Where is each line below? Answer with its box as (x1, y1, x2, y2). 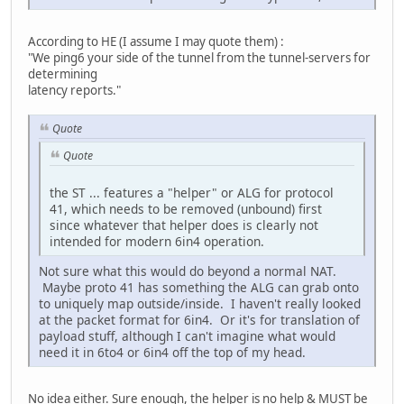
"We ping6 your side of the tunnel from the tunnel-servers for (28, 50, 371, 67)
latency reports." (28, 82, 121, 99)
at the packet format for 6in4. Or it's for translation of (39, 310, 360, 328)
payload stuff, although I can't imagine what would (39, 326, 335, 344)
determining (28, 66, 97, 83)
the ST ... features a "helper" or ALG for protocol (50, 183, 334, 201)
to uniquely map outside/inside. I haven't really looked (39, 294, 361, 312)
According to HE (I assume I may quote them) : (28, 33, 284, 50)
